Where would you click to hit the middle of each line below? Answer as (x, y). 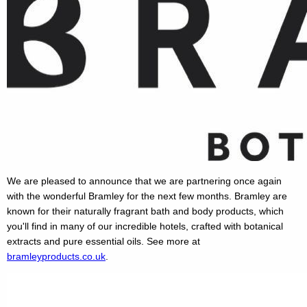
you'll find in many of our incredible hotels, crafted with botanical (145, 226)
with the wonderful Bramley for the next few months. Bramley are (147, 196)
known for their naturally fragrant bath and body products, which (145, 211)
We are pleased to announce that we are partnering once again (144, 181)
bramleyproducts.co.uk (56, 257)
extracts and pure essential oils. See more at (103, 242)
